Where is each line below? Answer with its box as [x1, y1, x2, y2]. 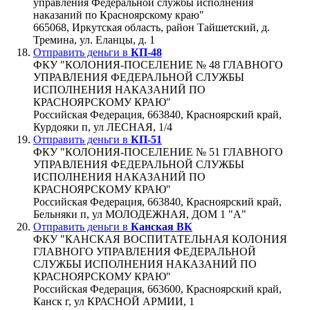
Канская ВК [131, 220, 192, 232]
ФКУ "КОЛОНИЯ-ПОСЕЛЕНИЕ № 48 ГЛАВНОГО [33, 58, 283, 71]
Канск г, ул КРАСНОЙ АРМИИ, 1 [33, 295, 194, 307]
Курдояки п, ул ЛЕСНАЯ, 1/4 [33, 120, 172, 133]
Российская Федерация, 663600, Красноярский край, [33, 282, 282, 295]
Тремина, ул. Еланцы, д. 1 [33, 33, 155, 46]
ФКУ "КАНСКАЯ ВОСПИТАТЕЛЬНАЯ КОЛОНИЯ [33, 232, 287, 245]
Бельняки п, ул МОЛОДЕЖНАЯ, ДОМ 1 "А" [33, 208, 246, 220]
